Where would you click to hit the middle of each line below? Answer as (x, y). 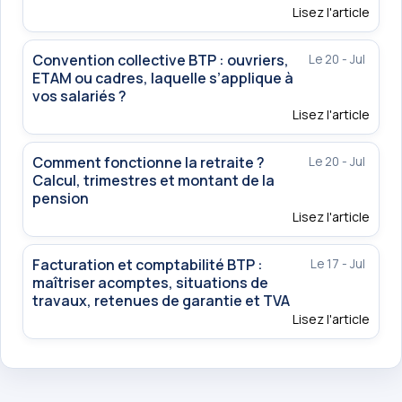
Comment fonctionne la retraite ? (149, 163)
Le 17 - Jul (338, 264)
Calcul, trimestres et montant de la (153, 181)
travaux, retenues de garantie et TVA (161, 301)
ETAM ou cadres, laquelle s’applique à (163, 79)
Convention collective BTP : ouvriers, (161, 61)
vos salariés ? (79, 96)
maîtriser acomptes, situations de (150, 283)
